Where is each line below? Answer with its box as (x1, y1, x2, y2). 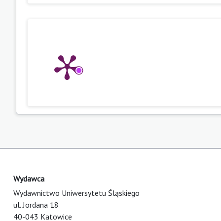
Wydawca (13, 173, 44, 184)
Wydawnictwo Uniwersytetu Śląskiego (13, 187, 140, 198)
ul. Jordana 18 (13, 199, 59, 210)
